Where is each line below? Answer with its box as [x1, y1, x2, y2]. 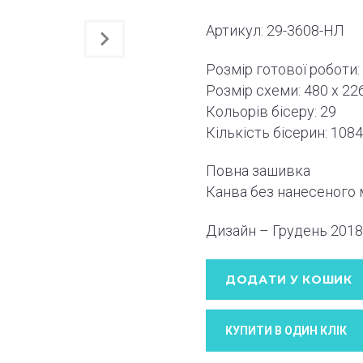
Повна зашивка [206, 162, 310, 180]
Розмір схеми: [206, 81, 304, 99]
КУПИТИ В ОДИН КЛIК [225, 323, 347, 337]
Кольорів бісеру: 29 [206, 102, 336, 120]
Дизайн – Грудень [206, 221, 331, 239]
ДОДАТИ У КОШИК [225, 271, 352, 287]
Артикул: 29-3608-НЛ [206, 22, 344, 40]
